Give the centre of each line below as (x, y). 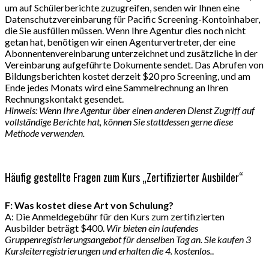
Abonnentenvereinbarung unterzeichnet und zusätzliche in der (131, 53)
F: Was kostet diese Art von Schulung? (89, 205)
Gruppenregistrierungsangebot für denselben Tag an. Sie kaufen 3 (128, 239)
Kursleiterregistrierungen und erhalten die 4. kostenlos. (108, 250)
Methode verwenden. (45, 133)
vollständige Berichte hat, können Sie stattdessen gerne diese (119, 122)
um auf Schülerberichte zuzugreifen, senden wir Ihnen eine (122, 8)
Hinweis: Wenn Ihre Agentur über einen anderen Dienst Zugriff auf (130, 110)
